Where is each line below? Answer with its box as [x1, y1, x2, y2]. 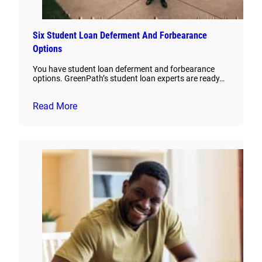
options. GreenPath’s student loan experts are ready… [33, 74, 225, 84]
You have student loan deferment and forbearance [33, 64, 215, 74]
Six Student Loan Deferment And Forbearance [33, 30, 207, 42]
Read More [33, 101, 77, 112]
